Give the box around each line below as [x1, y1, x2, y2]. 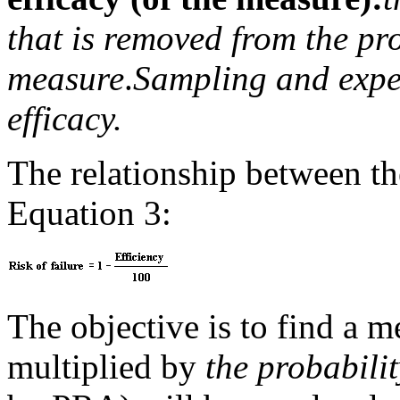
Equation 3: [7, 193, 171, 232]
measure [7, 58, 124, 97]
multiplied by [7, 346, 205, 386]
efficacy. [7, 98, 122, 137]
